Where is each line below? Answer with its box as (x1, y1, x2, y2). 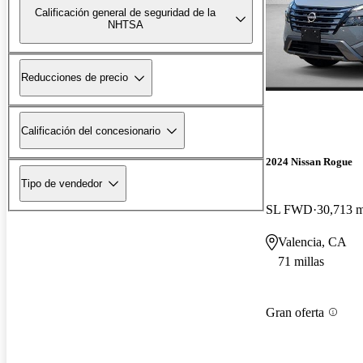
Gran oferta (266, 305, 324, 319)
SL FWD (266, 203, 313, 217)
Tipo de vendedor (21, 177, 102, 190)
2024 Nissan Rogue (266, 156, 352, 169)
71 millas (278, 254, 324, 269)
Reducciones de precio (21, 71, 128, 84)
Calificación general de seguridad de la (35, 6, 216, 19)
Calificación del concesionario (21, 124, 160, 137)
